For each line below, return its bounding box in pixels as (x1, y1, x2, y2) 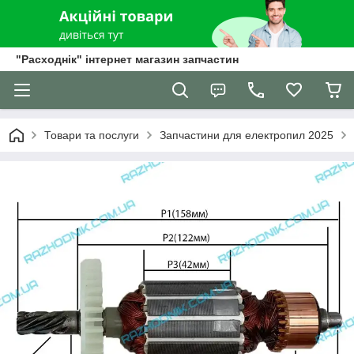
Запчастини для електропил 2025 (160, 129, 333, 141)
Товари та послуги (44, 129, 139, 141)
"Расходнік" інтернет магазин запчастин (16, 53, 239, 66)
